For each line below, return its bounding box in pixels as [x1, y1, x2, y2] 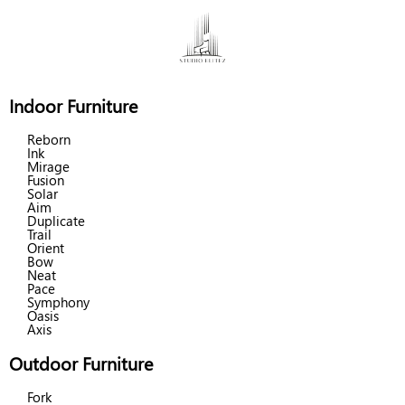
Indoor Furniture [9, 93, 137, 118]
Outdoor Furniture [9, 351, 153, 375]
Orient [27, 239, 64, 257]
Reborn [27, 130, 71, 148]
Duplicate [27, 212, 85, 230]
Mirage [27, 157, 70, 175]
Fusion [27, 171, 64, 189]
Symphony [27, 293, 89, 311]
